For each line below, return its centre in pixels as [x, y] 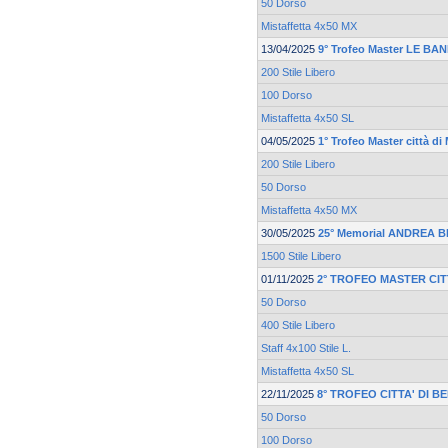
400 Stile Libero [298, 325]
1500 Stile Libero [301, 256]
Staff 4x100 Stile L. [306, 348]
